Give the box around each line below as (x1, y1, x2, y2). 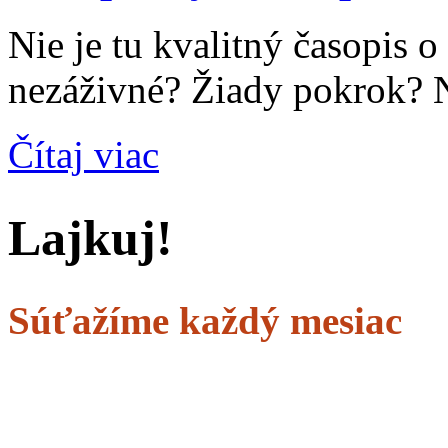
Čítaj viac (8, 133, 159, 177)
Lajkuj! (8, 209, 173, 266)
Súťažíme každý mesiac (8, 299, 402, 343)
